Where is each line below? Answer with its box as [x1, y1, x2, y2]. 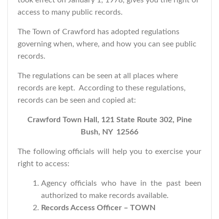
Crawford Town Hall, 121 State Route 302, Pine [27, 116, 192, 124]
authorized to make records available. [41, 192, 169, 199]
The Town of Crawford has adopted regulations [18, 28, 179, 36]
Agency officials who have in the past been [41, 179, 201, 187]
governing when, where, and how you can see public [18, 40, 197, 48]
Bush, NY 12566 [81, 128, 138, 136]
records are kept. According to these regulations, [18, 84, 186, 92]
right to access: [18, 160, 69, 168]
